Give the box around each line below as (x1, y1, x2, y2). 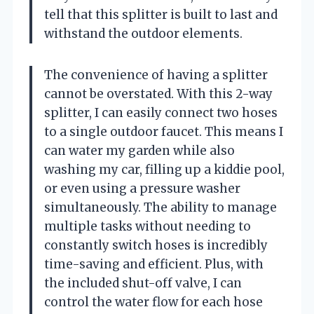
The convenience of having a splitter (44, 67, 268, 83)
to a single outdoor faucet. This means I (44, 123, 283, 139)
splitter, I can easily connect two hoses (44, 104, 278, 121)
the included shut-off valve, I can (44, 275, 242, 291)
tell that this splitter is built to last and (44, 6, 278, 22)
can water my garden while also (44, 142, 235, 158)
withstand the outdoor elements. (44, 25, 243, 41)
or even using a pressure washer (44, 180, 240, 196)
